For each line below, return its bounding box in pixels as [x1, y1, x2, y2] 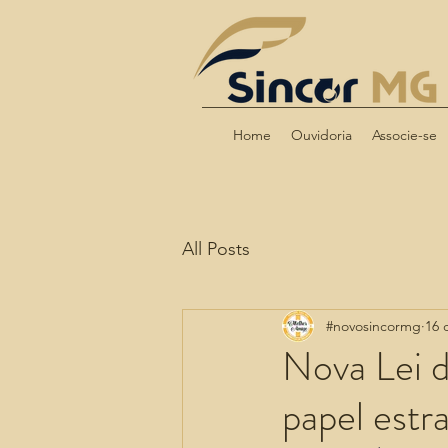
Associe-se [371, 126, 437, 144]
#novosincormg [326, 316, 421, 335]
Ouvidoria [290, 126, 352, 144]
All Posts [182, 237, 250, 260]
